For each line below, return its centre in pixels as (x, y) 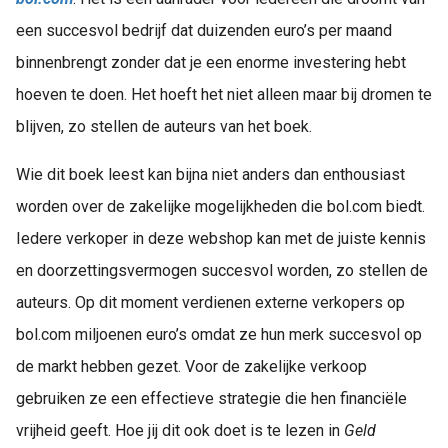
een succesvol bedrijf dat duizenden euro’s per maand (204, 30)
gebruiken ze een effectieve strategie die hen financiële (211, 398)
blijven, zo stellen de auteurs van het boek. (164, 126)
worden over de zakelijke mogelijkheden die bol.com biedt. (220, 206)
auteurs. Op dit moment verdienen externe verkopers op (210, 302)
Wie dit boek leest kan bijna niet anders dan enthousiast (210, 174)
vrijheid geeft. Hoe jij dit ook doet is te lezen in (180, 430)
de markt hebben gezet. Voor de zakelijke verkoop (191, 366)
